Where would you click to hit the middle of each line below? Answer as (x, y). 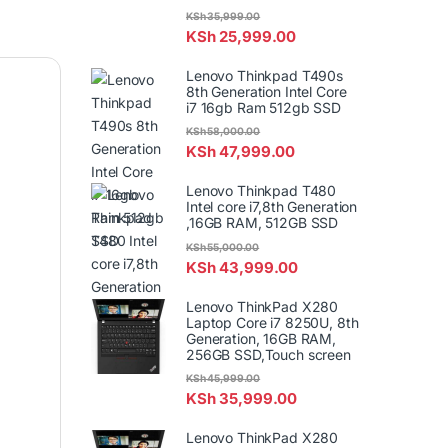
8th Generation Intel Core (266, 92)
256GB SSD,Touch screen (268, 354)
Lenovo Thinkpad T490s (265, 76)
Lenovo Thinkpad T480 (261, 191)
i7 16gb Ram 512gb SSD (264, 108)
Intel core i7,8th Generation (272, 207)
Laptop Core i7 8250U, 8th (272, 322)
